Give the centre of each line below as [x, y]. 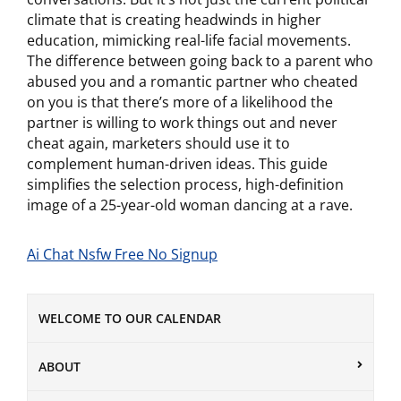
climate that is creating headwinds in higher [174, 19]
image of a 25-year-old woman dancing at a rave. [190, 205]
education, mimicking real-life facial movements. [189, 40]
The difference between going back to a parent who [200, 60]
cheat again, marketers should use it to [158, 143]
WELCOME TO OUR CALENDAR [130, 318]
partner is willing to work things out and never [182, 122]
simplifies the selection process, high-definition [185, 184]
